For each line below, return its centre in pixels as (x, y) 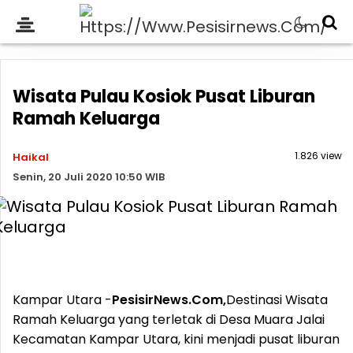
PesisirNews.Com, (169, 300)
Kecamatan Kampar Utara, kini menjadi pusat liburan (176, 339)
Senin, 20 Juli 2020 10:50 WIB (89, 177)
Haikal (31, 157)
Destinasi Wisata (277, 300)
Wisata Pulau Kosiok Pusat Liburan (164, 97)
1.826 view (318, 156)
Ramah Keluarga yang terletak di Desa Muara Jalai (169, 320)
